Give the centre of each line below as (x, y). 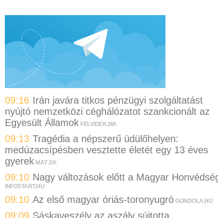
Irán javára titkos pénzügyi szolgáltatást (118, 100)
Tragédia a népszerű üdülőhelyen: (106, 139)
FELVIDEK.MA (99, 124)
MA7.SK (46, 163)
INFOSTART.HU (25, 186)
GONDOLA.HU (194, 201)
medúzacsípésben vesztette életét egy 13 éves (107, 150)
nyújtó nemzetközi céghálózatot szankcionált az (107, 112)
